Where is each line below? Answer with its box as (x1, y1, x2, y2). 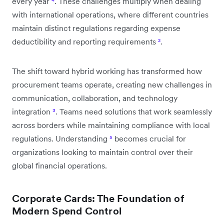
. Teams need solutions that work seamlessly (55, 106, 212, 116)
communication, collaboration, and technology (12, 92, 177, 103)
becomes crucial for (112, 133, 186, 143)
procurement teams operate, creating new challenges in (12, 79, 212, 89)
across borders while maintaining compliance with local (12, 119, 210, 130)
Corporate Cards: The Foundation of (12, 191, 184, 205)
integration (12, 106, 52, 116)
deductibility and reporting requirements (12, 36, 158, 46)
